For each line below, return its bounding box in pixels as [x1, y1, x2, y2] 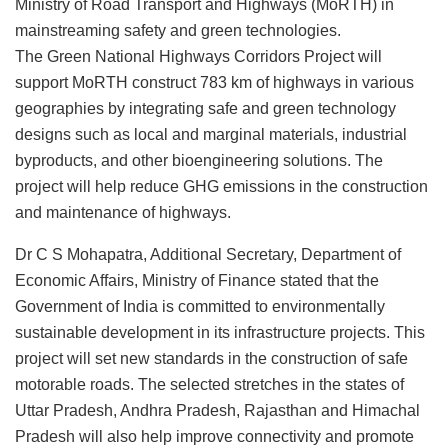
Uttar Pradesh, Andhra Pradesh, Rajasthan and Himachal [15, 401, 420, 419]
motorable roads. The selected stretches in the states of [15, 375, 404, 393]
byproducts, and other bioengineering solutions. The [15, 151, 383, 169]
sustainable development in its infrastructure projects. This [15, 323, 425, 341]
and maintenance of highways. [15, 203, 231, 221]
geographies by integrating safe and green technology [15, 99, 396, 117]
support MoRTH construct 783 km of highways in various [15, 73, 414, 91]
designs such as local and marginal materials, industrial [15, 125, 407, 143]
